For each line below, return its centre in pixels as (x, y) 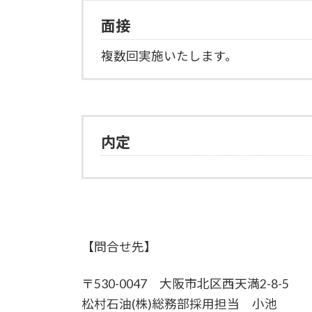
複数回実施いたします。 (169, 56)
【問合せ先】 (119, 247)
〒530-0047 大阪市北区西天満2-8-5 (185, 283)
